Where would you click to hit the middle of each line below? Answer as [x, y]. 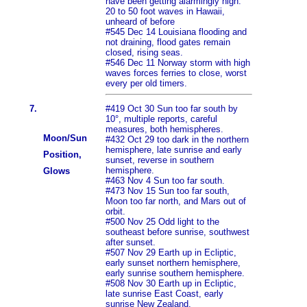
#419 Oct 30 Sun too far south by [172, 109]
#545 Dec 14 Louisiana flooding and [176, 32]
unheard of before [140, 22]
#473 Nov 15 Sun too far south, [168, 191]
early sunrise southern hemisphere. [175, 273]
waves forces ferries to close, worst [176, 73]
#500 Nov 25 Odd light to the [162, 222]
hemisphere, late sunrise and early [174, 150]
